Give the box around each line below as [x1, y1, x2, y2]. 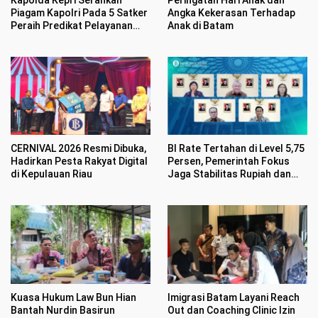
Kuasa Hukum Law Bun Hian [11, 292, 136, 304]
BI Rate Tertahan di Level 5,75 [168, 143, 305, 155]
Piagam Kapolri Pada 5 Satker [11, 6, 148, 18]
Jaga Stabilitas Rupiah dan [168, 168, 291, 180]
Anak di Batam [168, 19, 234, 31]
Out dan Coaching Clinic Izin [168, 305, 295, 317]
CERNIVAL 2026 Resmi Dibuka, [11, 143, 146, 155]
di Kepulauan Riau [11, 168, 92, 180]
